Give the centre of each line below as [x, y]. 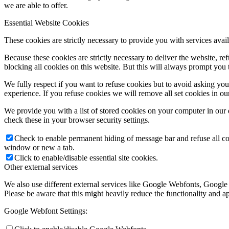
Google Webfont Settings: [46, 211]
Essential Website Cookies [47, 22]
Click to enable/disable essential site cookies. [86, 157]
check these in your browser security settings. [77, 120]
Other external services [41, 167]
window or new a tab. [39, 147]
